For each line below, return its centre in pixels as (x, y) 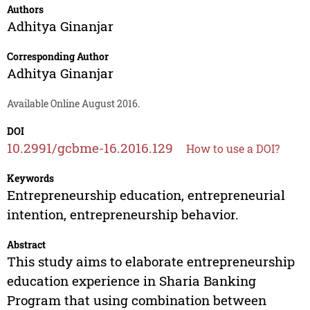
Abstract (26, 245)
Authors (25, 10)
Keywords (30, 179)
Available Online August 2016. (73, 104)
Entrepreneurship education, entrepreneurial (146, 195)
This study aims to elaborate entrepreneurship (151, 262)
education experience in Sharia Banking (131, 281)
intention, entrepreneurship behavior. (122, 215)
